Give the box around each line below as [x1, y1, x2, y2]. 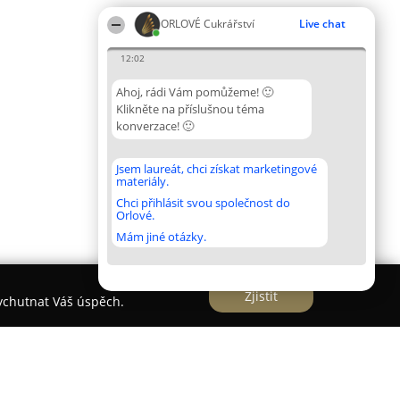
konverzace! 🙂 [116, 118, 194, 134]
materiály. [116, 173, 169, 189]
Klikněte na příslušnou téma [116, 101, 264, 117]
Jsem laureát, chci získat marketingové [116, 161, 317, 177]
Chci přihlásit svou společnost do [116, 195, 290, 211]
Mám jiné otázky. [116, 229, 206, 245]
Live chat [299, 16, 346, 31]
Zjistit [245, 287, 278, 304]
